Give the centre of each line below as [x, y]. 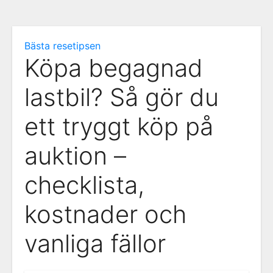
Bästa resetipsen [62, 46]
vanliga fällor [95, 243]
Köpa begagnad [114, 68]
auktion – [75, 156]
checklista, [84, 185]
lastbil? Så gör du [122, 97]
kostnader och [105, 214]
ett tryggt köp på [119, 126]
